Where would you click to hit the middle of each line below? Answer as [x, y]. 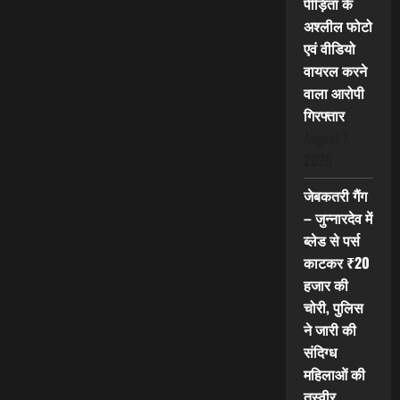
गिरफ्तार [324, 116]
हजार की [325, 285]
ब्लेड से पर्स [331, 241]
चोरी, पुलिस [333, 308]
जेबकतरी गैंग [335, 196]
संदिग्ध [320, 352]
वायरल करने [335, 71]
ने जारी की [329, 330]
